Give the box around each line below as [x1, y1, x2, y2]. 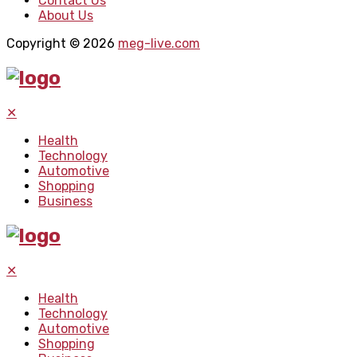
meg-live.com [118, 35, 200, 51]
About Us [38, 7, 93, 23]
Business [38, 193, 92, 209]
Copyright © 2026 [6, 35, 118, 51]
